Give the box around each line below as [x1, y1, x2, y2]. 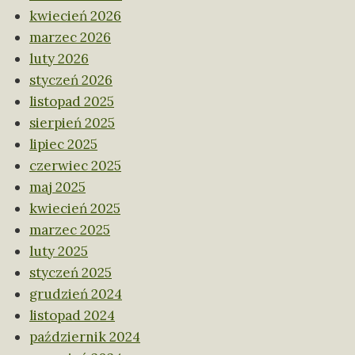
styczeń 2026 [29, 71, 113, 90]
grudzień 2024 [29, 285, 122, 303]
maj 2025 [29, 178, 86, 197]
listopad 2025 [29, 93, 114, 111]
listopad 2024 [29, 307, 115, 325]
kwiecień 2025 [29, 200, 120, 218]
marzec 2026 [29, 29, 111, 47]
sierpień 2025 [29, 114, 115, 132]
